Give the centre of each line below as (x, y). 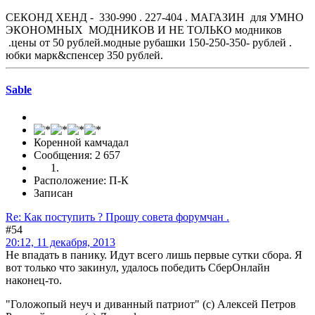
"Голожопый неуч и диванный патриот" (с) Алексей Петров (151, 304)
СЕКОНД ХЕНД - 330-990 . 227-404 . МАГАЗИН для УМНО (155, 17)
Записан (53, 193)
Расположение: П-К (81, 181)
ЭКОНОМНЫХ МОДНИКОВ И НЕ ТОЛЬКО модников (144, 30)
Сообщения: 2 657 (77, 155)
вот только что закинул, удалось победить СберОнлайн (138, 268)
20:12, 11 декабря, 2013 (60, 243)
